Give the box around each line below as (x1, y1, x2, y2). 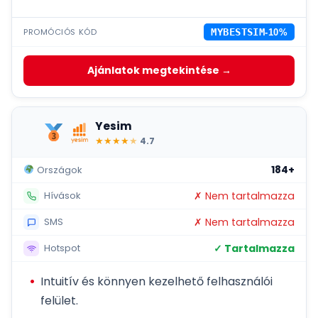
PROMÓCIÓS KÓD (23, 26, 97, 38)
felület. (40, 292, 78, 309)
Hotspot (41, 241, 80, 255)
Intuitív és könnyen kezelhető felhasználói (40, 273, 273, 290)
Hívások (41, 188, 81, 202)
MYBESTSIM (211, 26, 265, 38)
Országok (33, 163, 82, 177)
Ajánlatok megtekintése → (87, 63, 231, 78)
